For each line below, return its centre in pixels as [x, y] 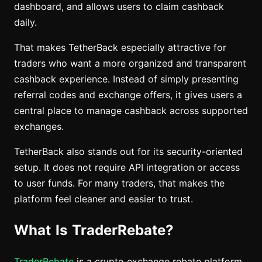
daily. [25, 22]
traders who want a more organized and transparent [130, 63]
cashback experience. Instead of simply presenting [126, 79]
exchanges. [39, 126]
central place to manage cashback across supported [131, 111]
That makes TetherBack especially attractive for [120, 47]
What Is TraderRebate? [94, 230]
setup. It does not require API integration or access [127, 167]
